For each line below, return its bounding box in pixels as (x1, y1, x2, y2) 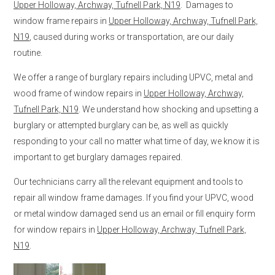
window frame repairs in (14, 15, 109, 26)
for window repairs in (14, 224, 97, 234)
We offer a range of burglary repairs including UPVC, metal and (14, 72, 253, 82)
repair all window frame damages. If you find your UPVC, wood (14, 192, 254, 203)
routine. (14, 47, 42, 58)
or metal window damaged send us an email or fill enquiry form (14, 208, 255, 219)
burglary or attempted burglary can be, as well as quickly (14, 120, 228, 130)
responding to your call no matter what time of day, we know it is (14, 136, 260, 146)
